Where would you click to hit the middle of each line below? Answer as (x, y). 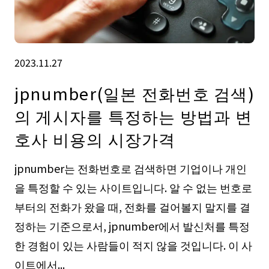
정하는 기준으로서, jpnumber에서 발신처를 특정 (132, 226)
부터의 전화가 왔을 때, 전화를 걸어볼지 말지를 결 (132, 207)
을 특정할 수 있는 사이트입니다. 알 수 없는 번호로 (133, 188)
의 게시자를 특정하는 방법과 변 (133, 116)
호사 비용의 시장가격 (95, 139)
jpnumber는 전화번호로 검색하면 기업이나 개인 (130, 168)
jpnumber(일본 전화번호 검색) (134, 93)
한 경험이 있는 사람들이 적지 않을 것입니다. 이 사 (133, 245)
